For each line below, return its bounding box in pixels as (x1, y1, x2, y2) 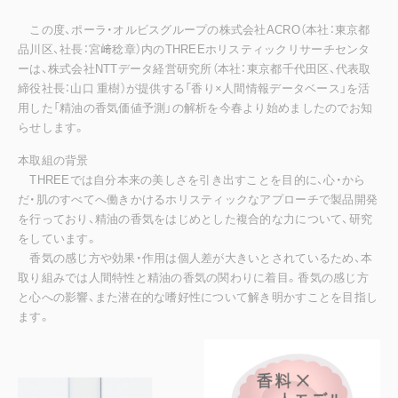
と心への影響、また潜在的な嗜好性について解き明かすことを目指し (18, 288, 378, 305)
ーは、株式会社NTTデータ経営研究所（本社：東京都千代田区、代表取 (18, 60, 371, 76)
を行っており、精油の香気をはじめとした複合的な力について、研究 (18, 210, 373, 227)
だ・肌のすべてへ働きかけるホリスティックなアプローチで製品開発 (18, 190, 378, 207)
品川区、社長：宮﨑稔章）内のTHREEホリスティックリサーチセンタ (18, 40, 370, 57)
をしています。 (18, 229, 98, 246)
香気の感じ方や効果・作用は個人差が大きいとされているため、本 (18, 249, 373, 266)
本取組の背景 (18, 151, 89, 168)
